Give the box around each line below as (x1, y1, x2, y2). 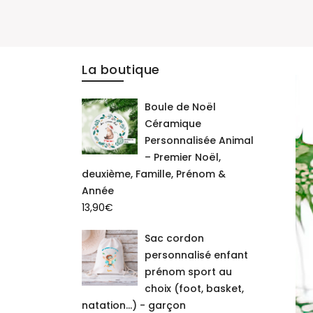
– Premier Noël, (145, 150, 221, 165)
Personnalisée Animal (145, 133, 254, 148)
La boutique (82, 61, 160, 79)
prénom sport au (145, 265, 232, 279)
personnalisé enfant (145, 248, 248, 263)
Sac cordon (145, 231, 204, 246)
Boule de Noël (145, 100, 216, 115)
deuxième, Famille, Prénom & (82, 167, 226, 182)
